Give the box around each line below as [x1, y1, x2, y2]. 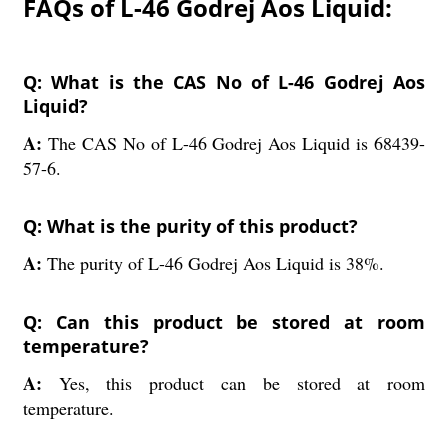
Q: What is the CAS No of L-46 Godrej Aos [22, 70, 426, 94]
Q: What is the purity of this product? [22, 214, 358, 238]
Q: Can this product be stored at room [22, 310, 426, 334]
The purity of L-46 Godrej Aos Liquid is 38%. [46, 251, 384, 275]
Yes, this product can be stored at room [58, 371, 426, 395]
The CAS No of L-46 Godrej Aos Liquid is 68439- [47, 131, 426, 155]
